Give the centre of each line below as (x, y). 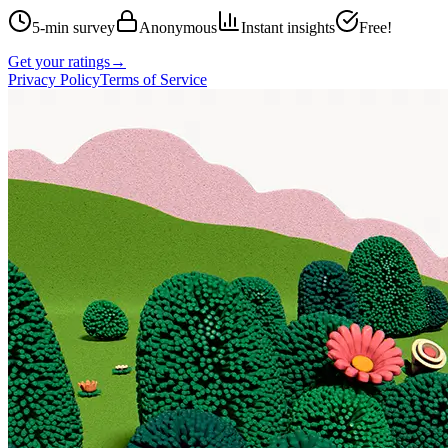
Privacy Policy (54, 79)
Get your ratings (59, 61)
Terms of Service (153, 79)
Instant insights (288, 27)
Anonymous (178, 27)
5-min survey (73, 27)
